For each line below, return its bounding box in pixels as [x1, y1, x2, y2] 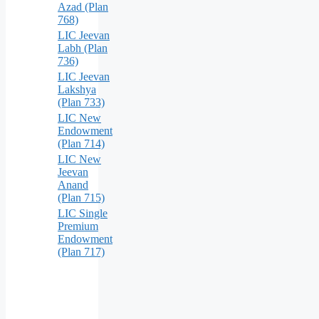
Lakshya [58, 83, 96, 95]
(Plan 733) [58, 95, 105, 108]
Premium [58, 219, 98, 232]
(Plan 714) [58, 137, 105, 150]
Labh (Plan [58, 41, 108, 54]
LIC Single [58, 206, 108, 219]
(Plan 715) [58, 191, 105, 204]
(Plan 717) [58, 245, 105, 258]
